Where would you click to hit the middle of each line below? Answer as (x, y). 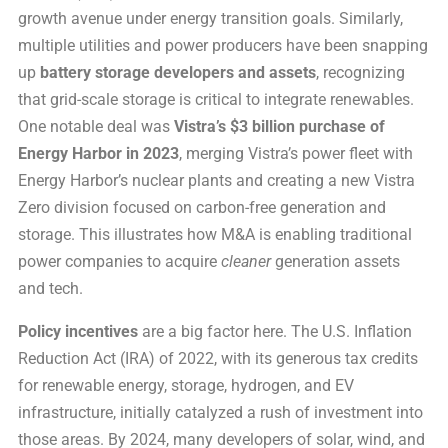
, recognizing (360, 72)
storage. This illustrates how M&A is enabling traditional (215, 234)
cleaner (246, 261)
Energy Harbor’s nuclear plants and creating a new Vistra (216, 180)
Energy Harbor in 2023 (98, 153)
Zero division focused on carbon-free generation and (202, 207)
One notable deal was (96, 126)
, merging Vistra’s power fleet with (296, 153)
